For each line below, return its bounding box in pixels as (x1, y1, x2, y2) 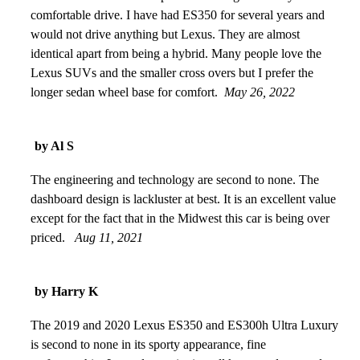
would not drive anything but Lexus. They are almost (31, 27, 300, 41)
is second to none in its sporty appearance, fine (31, 337, 266, 351)
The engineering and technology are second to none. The (31, 172, 319, 186)
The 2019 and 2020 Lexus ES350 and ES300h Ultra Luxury (31, 317, 338, 332)
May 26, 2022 (224, 84, 295, 99)
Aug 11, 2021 (75, 230, 143, 244)
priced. (31, 230, 68, 244)
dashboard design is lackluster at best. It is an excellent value (31, 191, 336, 206)
